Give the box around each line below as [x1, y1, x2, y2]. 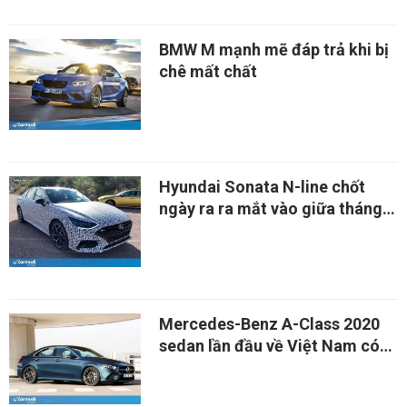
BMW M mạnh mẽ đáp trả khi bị [159, 40, 389, 59]
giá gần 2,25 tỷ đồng [159, 358, 310, 377]
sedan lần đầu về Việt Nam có [159, 336, 380, 355]
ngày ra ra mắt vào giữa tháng [159, 199, 382, 218]
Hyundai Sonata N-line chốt [159, 177, 365, 196]
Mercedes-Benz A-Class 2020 [159, 314, 380, 333]
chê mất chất [159, 62, 257, 81]
